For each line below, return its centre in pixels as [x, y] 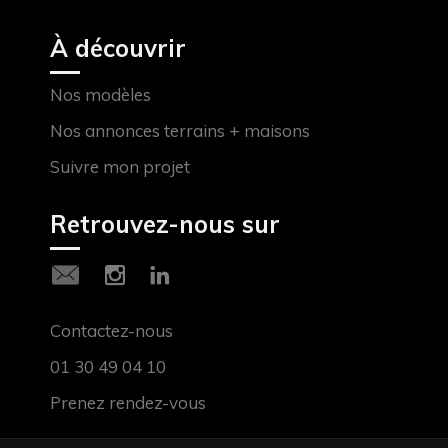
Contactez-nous [111, 331]
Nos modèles [100, 95]
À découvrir [118, 48]
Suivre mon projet [120, 167]
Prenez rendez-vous [128, 403]
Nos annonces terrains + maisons [180, 131]
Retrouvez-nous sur [165, 224]
